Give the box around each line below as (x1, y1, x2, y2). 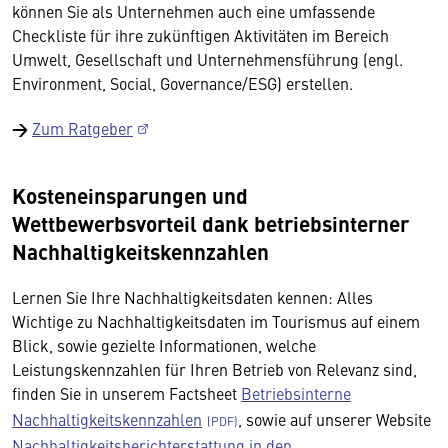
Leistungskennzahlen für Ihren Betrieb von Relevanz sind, (12, 358, 417, 380)
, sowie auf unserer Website (238, 408, 431, 430)
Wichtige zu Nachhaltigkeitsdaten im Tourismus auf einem (12, 310, 420, 332)
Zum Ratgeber (32, 117, 133, 139)
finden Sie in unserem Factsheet (12, 382, 241, 404)
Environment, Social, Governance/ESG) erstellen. (12, 72, 353, 94)
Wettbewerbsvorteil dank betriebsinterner (12, 208, 409, 238)
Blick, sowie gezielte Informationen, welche (12, 334, 316, 356)
